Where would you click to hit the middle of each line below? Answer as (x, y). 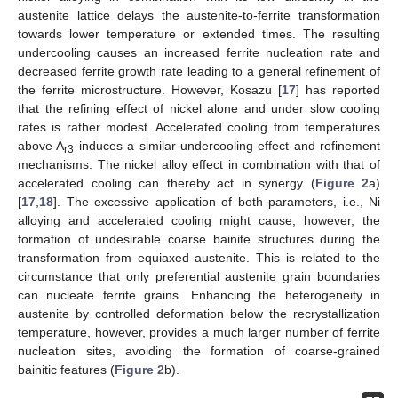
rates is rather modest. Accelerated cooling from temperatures (199, 127)
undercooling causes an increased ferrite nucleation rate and (199, 53)
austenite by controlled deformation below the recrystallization (199, 314)
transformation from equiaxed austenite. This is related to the (199, 258)
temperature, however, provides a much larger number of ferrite (199, 333)
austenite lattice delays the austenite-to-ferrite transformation (199, 16)
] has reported (338, 90)
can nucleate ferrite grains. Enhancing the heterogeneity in (199, 295)
